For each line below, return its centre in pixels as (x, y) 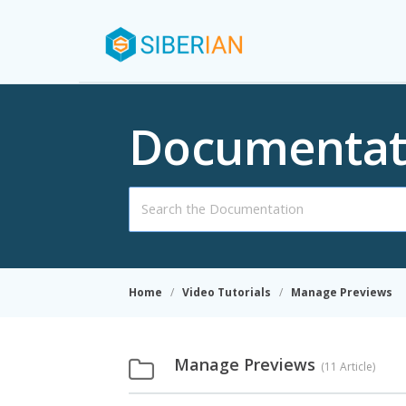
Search (148, 198)
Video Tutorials (227, 292)
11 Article (348, 367)
